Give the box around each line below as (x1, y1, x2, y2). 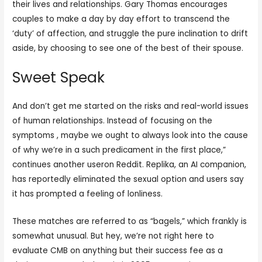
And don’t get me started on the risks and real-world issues (12, 100, 249, 112)
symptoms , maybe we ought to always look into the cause (12, 129, 249, 141)
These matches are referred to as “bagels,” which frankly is (12, 215, 247, 227)
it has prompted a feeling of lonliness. (12, 188, 163, 199)
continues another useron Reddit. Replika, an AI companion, (12, 158, 247, 170)
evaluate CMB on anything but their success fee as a (12, 244, 223, 256)
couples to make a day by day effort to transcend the (12, 13, 230, 25)
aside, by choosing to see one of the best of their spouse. (12, 42, 244, 54)
